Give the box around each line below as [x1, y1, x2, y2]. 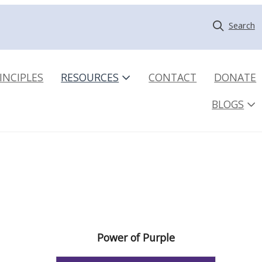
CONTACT [149, 70, 197, 84]
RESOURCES [61, 70, 119, 84]
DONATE [214, 70, 257, 84]
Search [228, 19, 255, 32]
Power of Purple [96, 230, 175, 245]
